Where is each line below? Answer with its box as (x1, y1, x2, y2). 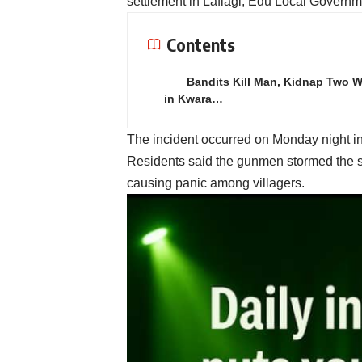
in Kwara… (164, 92, 223, 106)
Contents (166, 33, 235, 57)
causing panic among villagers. (127, 176, 305, 191)
